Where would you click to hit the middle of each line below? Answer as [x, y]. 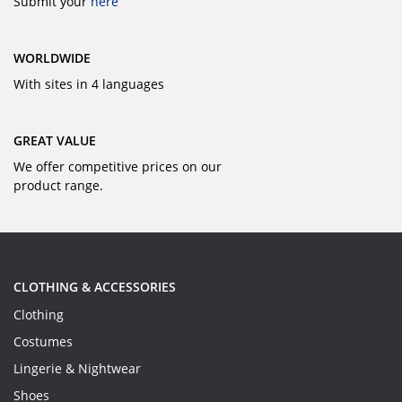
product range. [58, 185]
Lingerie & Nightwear [77, 368]
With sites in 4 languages [89, 84]
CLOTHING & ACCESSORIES [95, 287]
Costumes [43, 341]
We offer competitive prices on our [118, 166]
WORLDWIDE [52, 58]
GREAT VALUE [55, 140]
